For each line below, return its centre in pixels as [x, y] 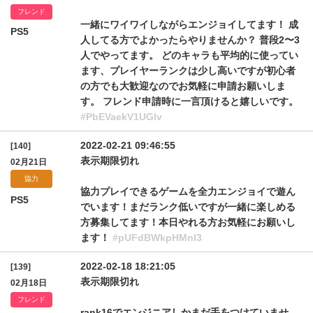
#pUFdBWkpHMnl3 [157, 238]
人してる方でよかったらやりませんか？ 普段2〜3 [190, 40]
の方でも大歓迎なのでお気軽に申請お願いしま [183, 86]
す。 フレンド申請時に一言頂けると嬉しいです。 [189, 101]
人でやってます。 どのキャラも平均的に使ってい [189, 55]
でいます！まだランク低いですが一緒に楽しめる [188, 207]
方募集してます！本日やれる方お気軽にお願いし [188, 222]
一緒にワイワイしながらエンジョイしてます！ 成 [189, 24]
